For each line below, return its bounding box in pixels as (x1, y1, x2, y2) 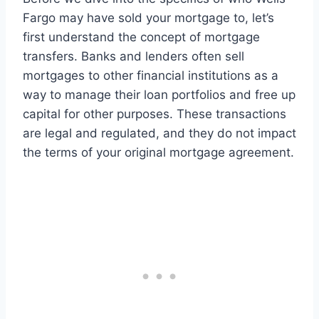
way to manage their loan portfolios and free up (23, 88, 296, 103)
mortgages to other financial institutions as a (23, 68, 278, 83)
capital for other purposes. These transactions (23, 107, 286, 122)
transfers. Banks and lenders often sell (23, 49, 244, 64)
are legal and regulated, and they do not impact (23, 126, 296, 141)
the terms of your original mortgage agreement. (23, 145, 294, 160)
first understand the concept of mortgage (23, 30, 260, 45)
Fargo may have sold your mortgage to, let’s (23, 11, 274, 26)
